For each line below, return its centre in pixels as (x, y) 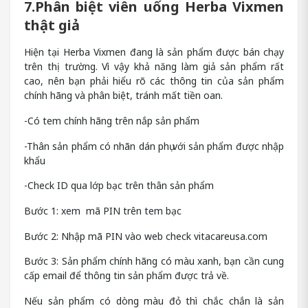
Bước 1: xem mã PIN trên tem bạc (103, 210)
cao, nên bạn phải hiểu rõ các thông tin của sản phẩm (154, 81)
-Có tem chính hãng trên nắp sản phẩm (112, 120)
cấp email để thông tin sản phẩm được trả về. (126, 276)
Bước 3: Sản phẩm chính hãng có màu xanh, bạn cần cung (154, 261)
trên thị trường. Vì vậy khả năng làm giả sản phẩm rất (154, 67)
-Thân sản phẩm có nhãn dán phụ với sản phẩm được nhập (154, 146)
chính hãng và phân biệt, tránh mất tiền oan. (123, 96)
